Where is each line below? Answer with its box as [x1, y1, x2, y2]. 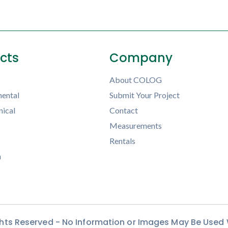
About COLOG [109, 74, 162, 84]
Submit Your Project [109, 90, 180, 100]
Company [109, 49, 173, 66]
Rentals [109, 135, 135, 146]
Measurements [109, 120, 162, 130]
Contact [109, 105, 138, 115]
